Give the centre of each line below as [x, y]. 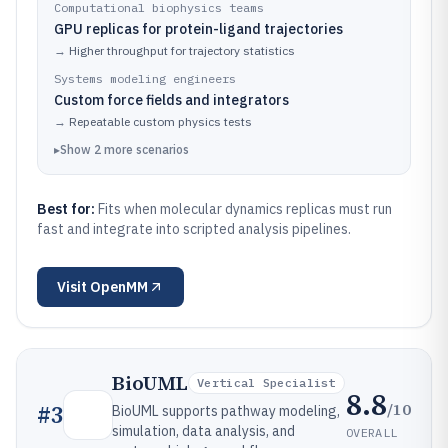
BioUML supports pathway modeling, [226, 411]
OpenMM [119, 287]
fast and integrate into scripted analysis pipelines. [194, 229]
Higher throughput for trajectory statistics [182, 50]
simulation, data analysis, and [203, 431]
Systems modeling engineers [145, 78]
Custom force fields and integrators [171, 100]
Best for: [67, 209]
